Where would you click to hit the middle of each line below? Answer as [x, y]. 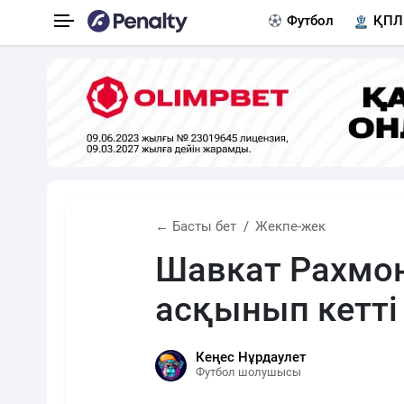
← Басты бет [196, 226]
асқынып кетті [276, 309]
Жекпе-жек [290, 226]
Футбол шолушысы [248, 372]
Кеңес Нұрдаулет [251, 357]
